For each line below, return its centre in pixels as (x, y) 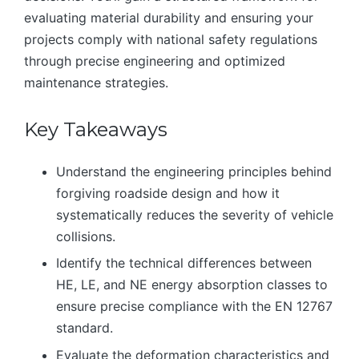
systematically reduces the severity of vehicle (195, 215)
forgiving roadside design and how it (168, 193)
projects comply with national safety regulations (171, 39)
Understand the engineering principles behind (194, 171)
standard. (85, 328)
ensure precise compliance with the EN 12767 (194, 307)
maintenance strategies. (96, 83)
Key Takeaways (96, 129)
